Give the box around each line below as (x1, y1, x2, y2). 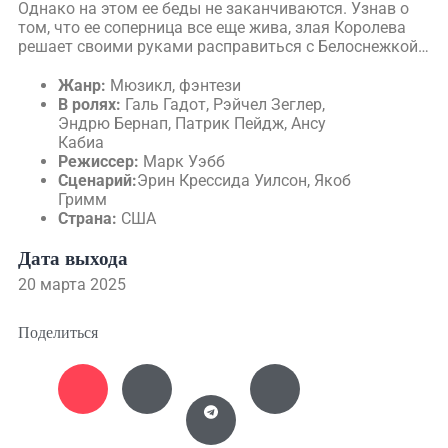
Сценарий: (58, 171, 137, 190)
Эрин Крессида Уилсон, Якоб (137, 171, 351, 190)
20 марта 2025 (18, 275, 126, 294)
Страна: (58, 209, 117, 228)
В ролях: (58, 95, 121, 114)
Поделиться (18, 324, 98, 341)
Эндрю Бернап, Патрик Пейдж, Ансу (58, 114, 326, 133)
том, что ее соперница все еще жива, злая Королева (18, 18, 406, 37)
